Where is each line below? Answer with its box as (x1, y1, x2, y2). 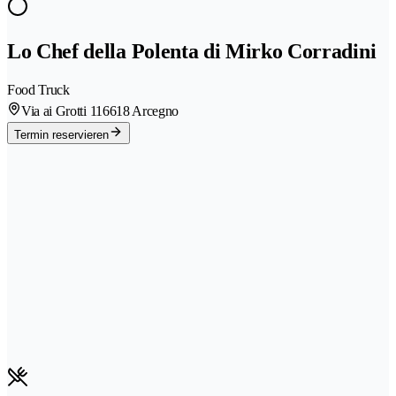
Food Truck (7, 81, 70, 97)
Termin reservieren (14, 127, 109, 141)
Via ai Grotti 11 (21, 103, 103, 118)
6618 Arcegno (102, 103, 179, 118)
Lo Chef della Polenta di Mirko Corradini (7, 40, 377, 63)
